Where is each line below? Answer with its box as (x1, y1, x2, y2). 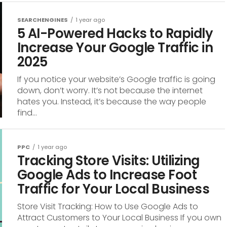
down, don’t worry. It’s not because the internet (17, 85, 203, 96)
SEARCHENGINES (17, 16, 68, 24)
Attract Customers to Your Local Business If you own (17, 212, 221, 223)
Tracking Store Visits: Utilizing (17, 152, 200, 170)
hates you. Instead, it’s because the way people (17, 96, 206, 107)
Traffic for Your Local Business (17, 180, 210, 198)
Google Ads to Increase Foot (17, 166, 197, 184)
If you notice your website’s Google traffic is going (17, 73, 215, 85)
